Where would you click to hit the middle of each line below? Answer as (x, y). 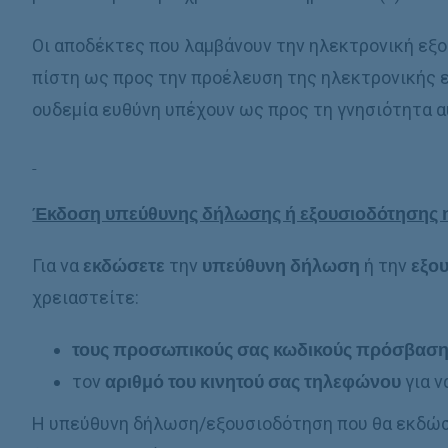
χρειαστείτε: (86, 297)
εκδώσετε (124, 265)
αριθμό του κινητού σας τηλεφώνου (253, 381)
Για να (58, 265)
